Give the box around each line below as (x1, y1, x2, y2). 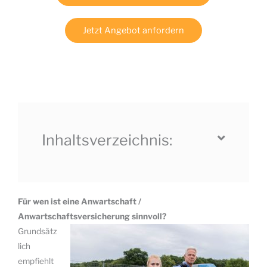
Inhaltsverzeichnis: (42, 131, 172, 150)
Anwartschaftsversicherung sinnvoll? (18, 212, 166, 222)
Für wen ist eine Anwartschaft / (18, 197, 141, 207)
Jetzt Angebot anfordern (83, 25, 184, 36)
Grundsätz (18, 226, 57, 237)
